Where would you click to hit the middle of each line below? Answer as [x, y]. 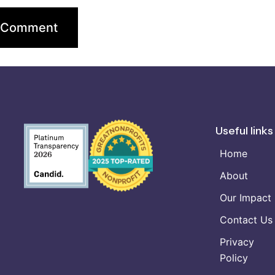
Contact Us [246, 219]
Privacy [237, 242]
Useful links [245, 130]
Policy [234, 258]
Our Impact [246, 197]
